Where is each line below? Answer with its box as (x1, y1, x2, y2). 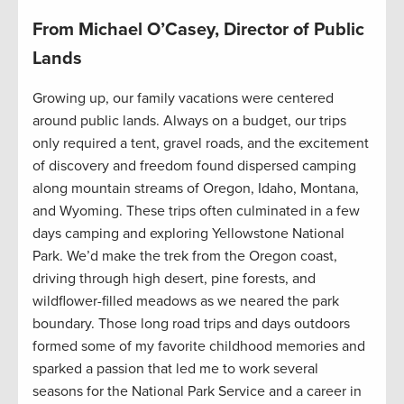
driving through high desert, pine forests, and (32, 270, 316, 289)
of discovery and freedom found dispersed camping (32, 157, 356, 176)
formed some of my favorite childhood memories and (32, 337, 365, 356)
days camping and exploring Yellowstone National (32, 225, 344, 243)
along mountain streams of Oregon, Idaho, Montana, (32, 179, 359, 198)
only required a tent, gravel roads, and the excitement (32, 134, 369, 153)
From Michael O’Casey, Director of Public (32, 19, 364, 41)
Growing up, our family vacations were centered (32, 89, 334, 108)
